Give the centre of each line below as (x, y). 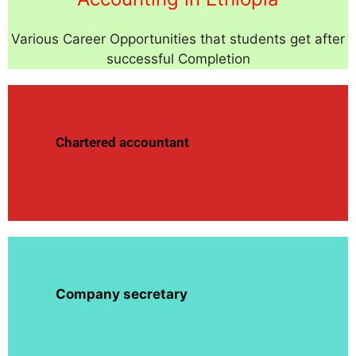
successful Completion (178, 59)
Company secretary (122, 294)
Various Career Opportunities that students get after (178, 39)
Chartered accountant (122, 143)
